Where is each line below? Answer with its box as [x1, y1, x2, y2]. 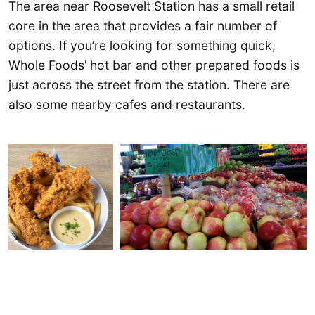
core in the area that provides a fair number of [8, 18, 277, 34]
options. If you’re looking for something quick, [8, 38, 276, 53]
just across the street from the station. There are [8, 77, 290, 93]
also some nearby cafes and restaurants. [8, 97, 245, 112]
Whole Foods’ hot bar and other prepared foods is [8, 58, 300, 73]
